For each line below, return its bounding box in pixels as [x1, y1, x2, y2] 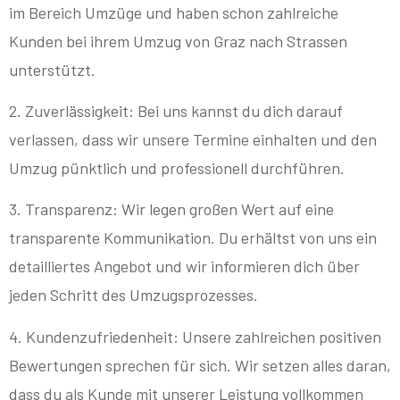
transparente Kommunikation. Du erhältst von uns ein [9, 228, 377, 248]
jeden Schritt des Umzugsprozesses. [9, 285, 258, 305]
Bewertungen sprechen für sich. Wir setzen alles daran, [9, 354, 391, 375]
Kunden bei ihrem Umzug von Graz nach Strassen [9, 30, 347, 51]
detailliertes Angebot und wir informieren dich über [9, 256, 360, 277]
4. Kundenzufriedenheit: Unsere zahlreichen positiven [9, 326, 381, 346]
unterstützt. [9, 59, 96, 79]
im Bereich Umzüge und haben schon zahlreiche [9, 2, 338, 22]
